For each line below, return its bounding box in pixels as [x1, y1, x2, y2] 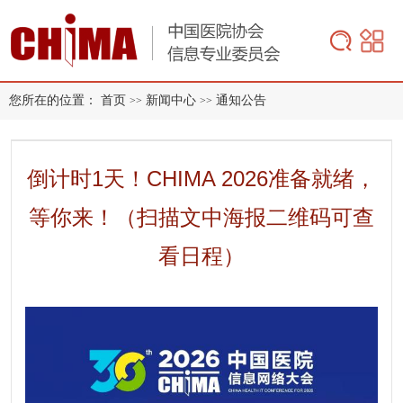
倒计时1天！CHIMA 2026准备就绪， [27, 166, 376, 191]
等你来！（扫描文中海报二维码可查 [29, 204, 374, 229]
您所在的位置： [9, 93, 97, 107]
